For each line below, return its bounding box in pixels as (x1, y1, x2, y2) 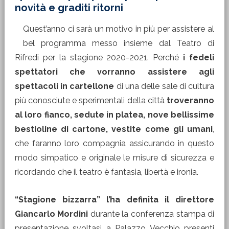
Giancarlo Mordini (14, 209, 90, 219)
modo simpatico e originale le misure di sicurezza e (14, 153, 215, 163)
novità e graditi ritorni (14, 2, 123, 14)
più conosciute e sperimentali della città (14, 96, 167, 105)
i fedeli (183, 53, 215, 62)
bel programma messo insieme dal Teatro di (22, 38, 215, 48)
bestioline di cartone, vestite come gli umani (14, 124, 213, 134)
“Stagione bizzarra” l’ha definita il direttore (14, 195, 215, 204)
